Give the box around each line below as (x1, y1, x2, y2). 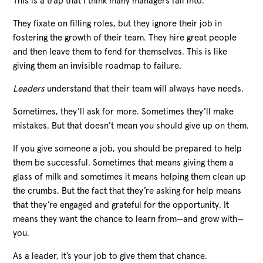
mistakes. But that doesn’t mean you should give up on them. (13, 121, 249, 130)
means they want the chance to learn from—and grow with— (13, 214, 244, 224)
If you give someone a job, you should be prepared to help (13, 144, 242, 153)
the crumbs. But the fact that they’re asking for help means (13, 186, 242, 195)
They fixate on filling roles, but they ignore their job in (13, 19, 222, 28)
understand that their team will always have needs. (45, 84, 244, 93)
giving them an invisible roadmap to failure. (13, 61, 182, 70)
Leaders (13, 84, 45, 93)
